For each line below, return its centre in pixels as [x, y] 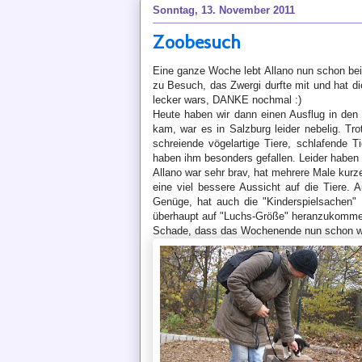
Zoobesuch [197, 42]
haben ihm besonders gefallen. [226, 158]
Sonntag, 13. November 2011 [224, 10]
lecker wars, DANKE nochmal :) [227, 100]
